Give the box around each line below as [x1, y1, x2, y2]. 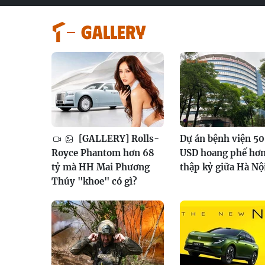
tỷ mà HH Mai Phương [51, 161, 150, 173]
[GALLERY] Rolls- [76, 132, 159, 144]
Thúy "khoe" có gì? [51, 175, 137, 187]
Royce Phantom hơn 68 [51, 147, 154, 159]
